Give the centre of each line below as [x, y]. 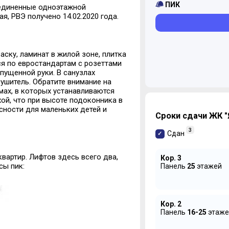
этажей [208, 166]
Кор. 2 [171, 204]
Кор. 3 [171, 158]
